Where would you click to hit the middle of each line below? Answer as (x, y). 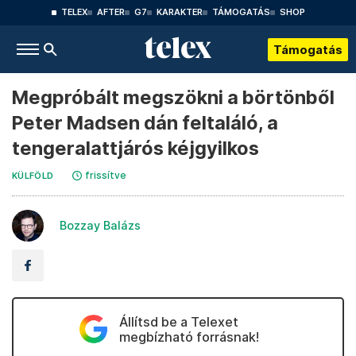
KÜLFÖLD (33, 176)
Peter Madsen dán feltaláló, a (145, 123)
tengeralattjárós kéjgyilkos (135, 148)
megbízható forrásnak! (189, 337)
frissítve (106, 175)
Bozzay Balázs (100, 225)
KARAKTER (179, 12)
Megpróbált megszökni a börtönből (173, 97)
